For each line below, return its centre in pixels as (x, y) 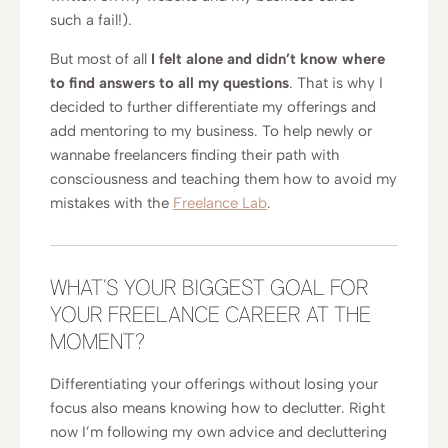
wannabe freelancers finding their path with (195, 155)
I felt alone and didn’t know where (268, 59)
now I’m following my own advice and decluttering (218, 432)
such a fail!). (91, 20)
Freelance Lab (220, 203)
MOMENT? (97, 343)
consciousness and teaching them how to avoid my (223, 179)
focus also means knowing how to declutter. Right (217, 408)
